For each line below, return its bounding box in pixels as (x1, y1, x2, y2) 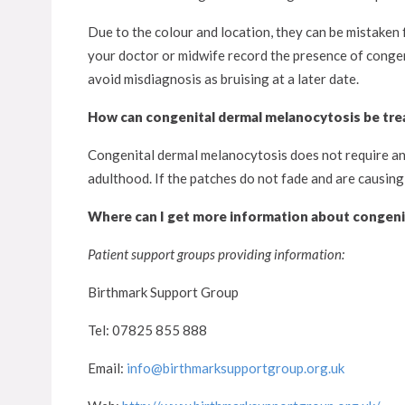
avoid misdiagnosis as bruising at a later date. (88, 71, 359, 87)
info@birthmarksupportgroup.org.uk (127, 360, 344, 376)
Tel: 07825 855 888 (88, 322, 207, 338)
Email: (88, 360, 127, 376)
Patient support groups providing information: (88, 246, 344, 262)
